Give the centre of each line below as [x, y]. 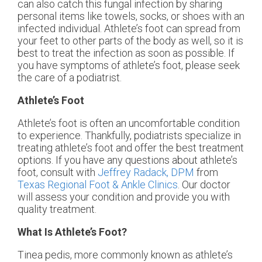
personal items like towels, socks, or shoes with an [131, 16]
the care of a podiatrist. [72, 77]
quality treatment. [57, 209]
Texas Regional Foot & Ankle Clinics [98, 184]
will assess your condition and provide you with [124, 196]
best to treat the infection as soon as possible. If [126, 53]
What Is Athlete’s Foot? [72, 232]
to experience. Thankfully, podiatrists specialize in [129, 135]
